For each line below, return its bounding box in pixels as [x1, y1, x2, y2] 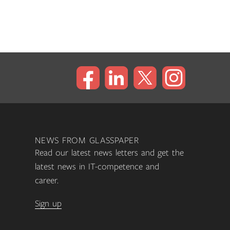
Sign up [35, 199, 62, 209]
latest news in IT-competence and [35, 162, 160, 172]
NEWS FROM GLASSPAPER [35, 136, 139, 146]
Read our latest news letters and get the [35, 148, 184, 158]
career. [35, 176, 59, 186]
